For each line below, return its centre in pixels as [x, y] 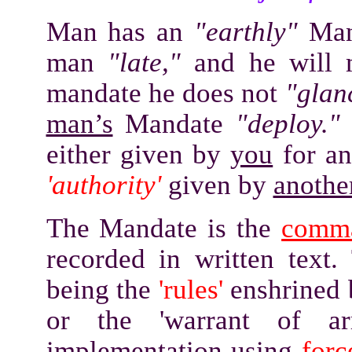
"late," [144, 62]
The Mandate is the [164, 228]
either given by [138, 154]
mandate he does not [165, 93]
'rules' [187, 289]
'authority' [107, 185]
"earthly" [252, 31]
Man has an [120, 31]
